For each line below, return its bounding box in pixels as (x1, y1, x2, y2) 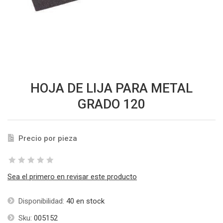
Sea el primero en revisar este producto (7, 172, 137, 182)
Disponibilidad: (18, 197, 64, 206)
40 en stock (66, 197, 105, 206)
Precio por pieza (18, 134, 77, 143)
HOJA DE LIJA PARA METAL (30, 81, 193, 96)
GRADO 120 (78, 97, 145, 112)
